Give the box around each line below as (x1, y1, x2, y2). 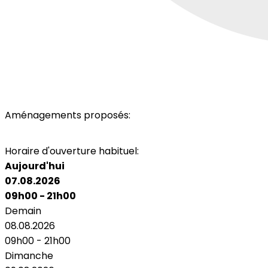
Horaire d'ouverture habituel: (5, 144, 139, 158)
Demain (5, 203, 41, 218)
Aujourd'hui (5, 159, 65, 173)
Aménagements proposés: (5, 108, 130, 122)
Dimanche (5, 248, 53, 263)
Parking (14, 126, 47, 139)
